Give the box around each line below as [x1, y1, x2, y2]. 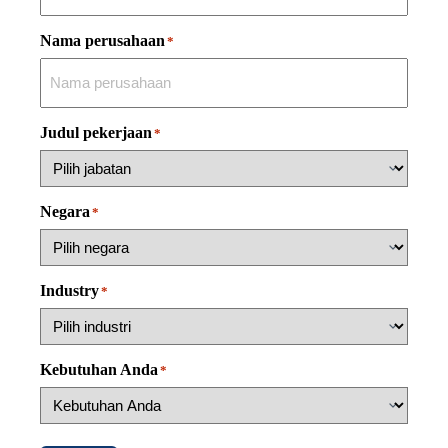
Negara [40, 203, 90, 221]
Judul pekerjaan [40, 124, 152, 142]
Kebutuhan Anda [40, 361, 158, 379]
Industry [40, 282, 99, 300]
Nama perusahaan [40, 32, 165, 50]
